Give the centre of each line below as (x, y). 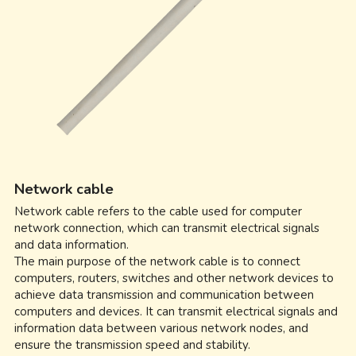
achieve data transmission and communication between (164, 294)
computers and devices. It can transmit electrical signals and (176, 311)
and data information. (72, 244)
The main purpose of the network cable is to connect (158, 261)
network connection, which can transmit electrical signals (167, 228)
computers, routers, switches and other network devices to (174, 278)
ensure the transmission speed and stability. (133, 344)
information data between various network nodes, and (162, 328)
